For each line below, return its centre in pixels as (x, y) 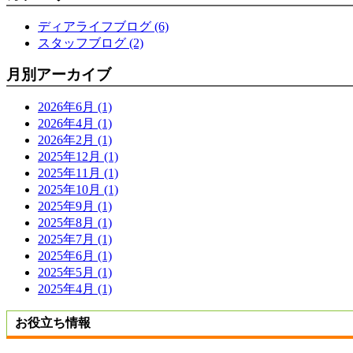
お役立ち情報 (53, 322)
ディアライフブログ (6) (103, 26)
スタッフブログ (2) (91, 43)
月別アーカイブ (59, 74)
